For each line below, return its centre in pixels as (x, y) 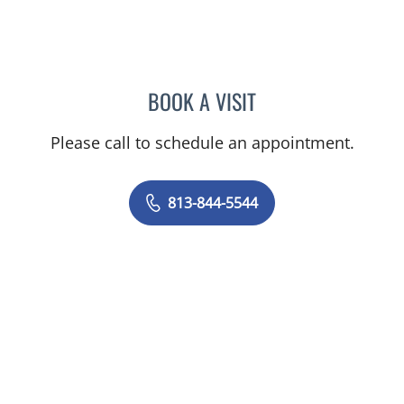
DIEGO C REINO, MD (312, 98)
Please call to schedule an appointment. (202, 142)
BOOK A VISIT (202, 101)
